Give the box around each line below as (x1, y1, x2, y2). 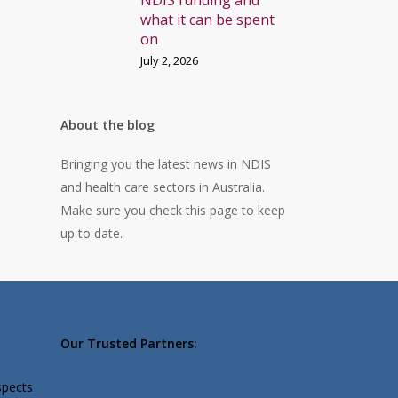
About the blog (60, 116, 155, 133)
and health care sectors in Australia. (60, 179, 265, 195)
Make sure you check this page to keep (60, 202, 285, 219)
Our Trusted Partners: (60, 335, 197, 352)
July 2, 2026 (139, 52, 198, 68)
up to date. (60, 225, 123, 242)
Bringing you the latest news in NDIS (60, 155, 271, 172)
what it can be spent (139, 10, 275, 29)
